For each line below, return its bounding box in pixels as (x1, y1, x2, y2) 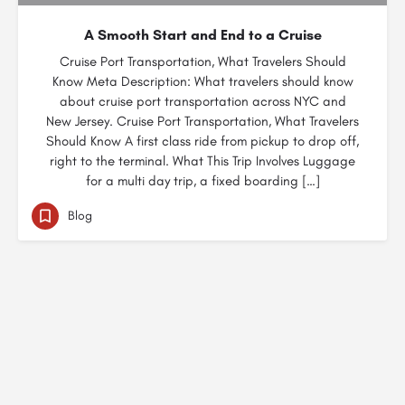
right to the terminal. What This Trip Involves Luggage (50, 153, 355, 169)
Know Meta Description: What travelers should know (52, 73, 353, 89)
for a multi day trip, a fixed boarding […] (85, 173, 320, 189)
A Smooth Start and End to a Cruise (83, 26, 322, 43)
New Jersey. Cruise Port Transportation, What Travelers (46, 113, 359, 129)
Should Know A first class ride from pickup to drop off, (46, 133, 359, 149)
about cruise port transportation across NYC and (59, 93, 346, 109)
